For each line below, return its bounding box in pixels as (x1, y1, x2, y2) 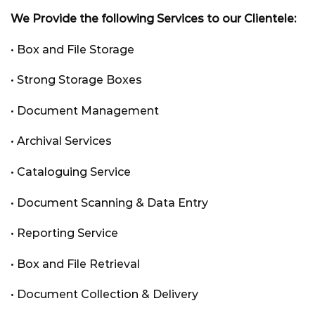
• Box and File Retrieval (11, 257, 140, 271)
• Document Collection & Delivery (11, 288, 198, 302)
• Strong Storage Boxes (11, 73, 142, 87)
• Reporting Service (11, 226, 118, 240)
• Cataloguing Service (11, 165, 131, 179)
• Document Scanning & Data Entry (11, 195, 208, 210)
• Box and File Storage (11, 42, 134, 56)
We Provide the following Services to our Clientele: (11, 12, 296, 26)
